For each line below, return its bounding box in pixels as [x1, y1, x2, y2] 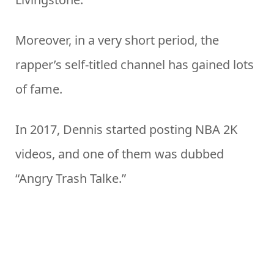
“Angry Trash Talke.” [15, 170, 126, 187]
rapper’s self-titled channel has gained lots [15, 56, 254, 73]
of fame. [15, 81, 62, 98]
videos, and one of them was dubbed [15, 146, 224, 163]
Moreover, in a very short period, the [15, 32, 219, 49]
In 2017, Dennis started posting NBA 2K [15, 121, 237, 138]
